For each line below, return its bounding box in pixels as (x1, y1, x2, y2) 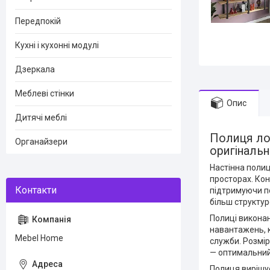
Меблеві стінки (15, 89, 74, 98)
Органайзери (15, 137, 67, 146)
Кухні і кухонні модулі (15, 40, 99, 50)
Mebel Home (15, 233, 63, 243)
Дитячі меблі (15, 113, 67, 122)
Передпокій (15, 16, 61, 26)
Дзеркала (15, 64, 55, 74)
